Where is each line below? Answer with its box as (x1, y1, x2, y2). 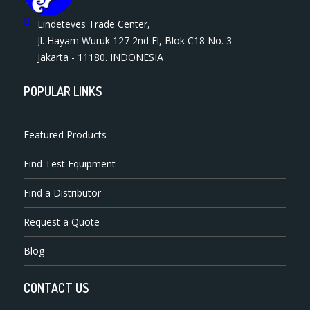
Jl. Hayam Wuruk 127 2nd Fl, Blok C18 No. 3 (37, 34, 232, 48)
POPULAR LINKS (24, 84, 102, 100)
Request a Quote (24, 215, 100, 229)
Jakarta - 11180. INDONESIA (37, 51, 164, 64)
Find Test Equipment (24, 157, 116, 171)
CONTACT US (24, 280, 89, 296)
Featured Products (24, 128, 107, 142)
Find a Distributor (24, 186, 102, 200)
